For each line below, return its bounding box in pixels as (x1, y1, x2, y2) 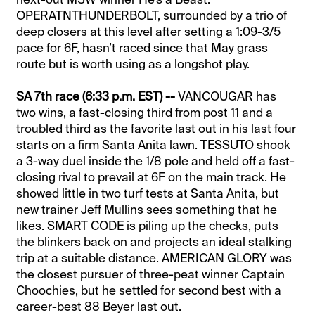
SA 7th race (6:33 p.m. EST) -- (16, 89, 179, 105)
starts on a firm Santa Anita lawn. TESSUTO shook (16, 137, 291, 153)
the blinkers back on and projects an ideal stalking (16, 234, 292, 250)
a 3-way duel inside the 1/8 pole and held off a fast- (16, 153, 295, 169)
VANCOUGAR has (178, 89, 277, 105)
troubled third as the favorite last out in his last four (16, 121, 297, 137)
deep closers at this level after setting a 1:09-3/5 (16, 24, 281, 40)
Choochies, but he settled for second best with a (16, 283, 282, 299)
